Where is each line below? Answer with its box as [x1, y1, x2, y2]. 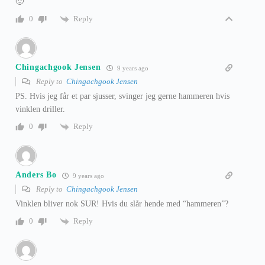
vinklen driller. [15, 104, 65, 114]
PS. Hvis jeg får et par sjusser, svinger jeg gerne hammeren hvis [15, 91, 230, 101]
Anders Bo [15, 170, 57, 180]
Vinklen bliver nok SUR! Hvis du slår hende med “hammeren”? [15, 199, 228, 208]
